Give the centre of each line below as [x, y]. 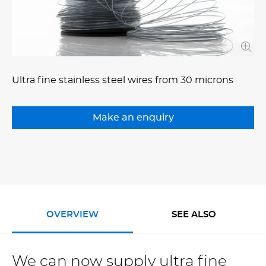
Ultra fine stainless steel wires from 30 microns [123, 80]
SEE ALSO [194, 215]
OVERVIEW [72, 215]
